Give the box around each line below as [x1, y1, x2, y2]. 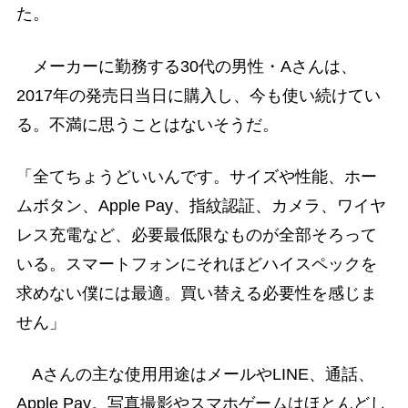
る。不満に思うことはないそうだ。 [15, 115, 279, 134]
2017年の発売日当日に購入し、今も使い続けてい [15, 86, 381, 105]
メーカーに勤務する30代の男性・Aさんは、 [15, 56, 357, 76]
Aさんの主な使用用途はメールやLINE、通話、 [15, 364, 374, 383]
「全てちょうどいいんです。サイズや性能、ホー [15, 167, 377, 186]
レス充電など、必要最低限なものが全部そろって [15, 225, 377, 244]
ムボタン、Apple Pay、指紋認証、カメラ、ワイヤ [15, 196, 386, 215]
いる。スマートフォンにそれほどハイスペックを [15, 254, 377, 273]
